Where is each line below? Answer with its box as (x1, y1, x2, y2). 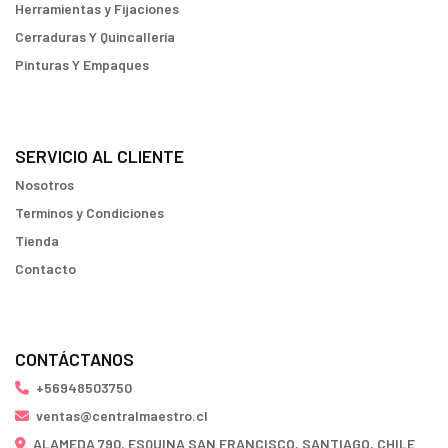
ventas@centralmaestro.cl (36, 407, 208, 424)
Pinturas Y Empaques (15, 56, 149, 73)
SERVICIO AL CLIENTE (15, 144, 184, 167)
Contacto (15, 259, 76, 277)
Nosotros (15, 175, 74, 193)
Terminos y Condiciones (15, 203, 164, 221)
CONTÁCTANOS (15, 348, 134, 370)
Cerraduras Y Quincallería (15, 28, 175, 45)
